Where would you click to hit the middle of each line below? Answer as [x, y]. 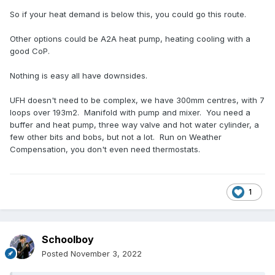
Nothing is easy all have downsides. [79, 76]
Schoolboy [68, 240]
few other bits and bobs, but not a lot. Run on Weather [116, 137]
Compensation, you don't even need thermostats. [105, 149]
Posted [56, 254]
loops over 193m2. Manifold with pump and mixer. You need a [130, 113]
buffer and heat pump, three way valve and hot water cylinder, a [134, 125]
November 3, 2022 [106, 254]
